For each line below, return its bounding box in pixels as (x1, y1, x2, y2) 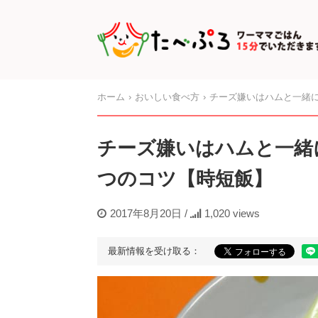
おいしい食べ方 (135, 91, 199, 102)
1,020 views (204, 207, 260, 219)
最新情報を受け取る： (108, 245, 200, 256)
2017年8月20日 (110, 207, 182, 219)
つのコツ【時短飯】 (97, 168, 273, 190)
